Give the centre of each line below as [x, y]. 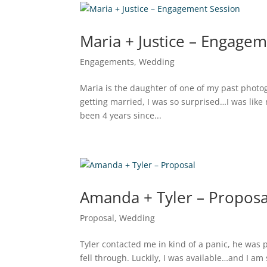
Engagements [107, 62]
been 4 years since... [121, 115]
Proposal [97, 218]
